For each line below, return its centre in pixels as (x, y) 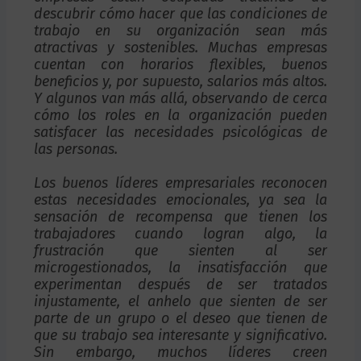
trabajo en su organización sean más (180, 30)
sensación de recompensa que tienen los (180, 216)
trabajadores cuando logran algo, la (180, 233)
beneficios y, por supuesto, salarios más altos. (180, 81)
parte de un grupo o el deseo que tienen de (180, 318)
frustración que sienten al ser (180, 250)
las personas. (75, 149)
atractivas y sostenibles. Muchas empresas (180, 47)
